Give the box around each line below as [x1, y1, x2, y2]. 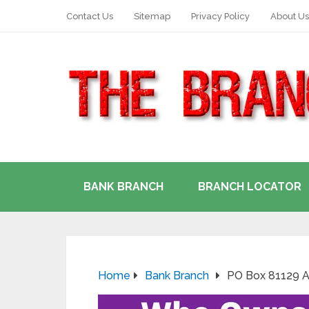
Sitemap [134, 11, 170, 21]
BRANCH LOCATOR [198, 180, 301, 193]
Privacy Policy [191, 11, 250, 21]
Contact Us [66, 11, 113, 21]
